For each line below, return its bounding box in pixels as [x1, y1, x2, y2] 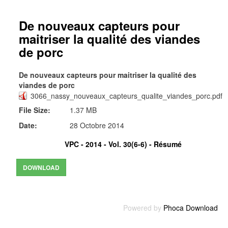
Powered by [123, 203, 163, 213]
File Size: [19, 105, 50, 115]
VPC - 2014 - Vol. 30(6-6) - [65, 139, 154, 149]
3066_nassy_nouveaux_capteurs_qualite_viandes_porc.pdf [31, 91, 222, 101]
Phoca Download [163, 203, 218, 213]
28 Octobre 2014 [70, 120, 124, 130]
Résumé [154, 139, 182, 149]
